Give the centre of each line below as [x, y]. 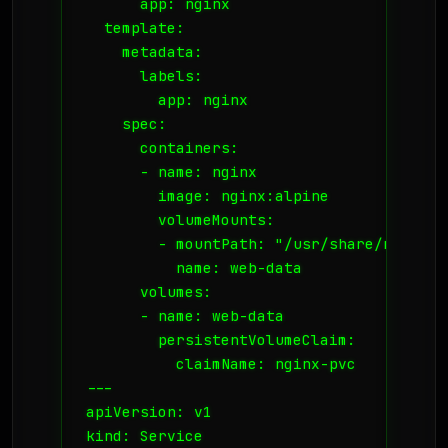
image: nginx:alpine [207, 196]
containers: [162, 148]
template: [135, 28]
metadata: [144, 52]
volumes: [149, 292]
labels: [144, 76]
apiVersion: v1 [149, 412]
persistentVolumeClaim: [221, 340]
